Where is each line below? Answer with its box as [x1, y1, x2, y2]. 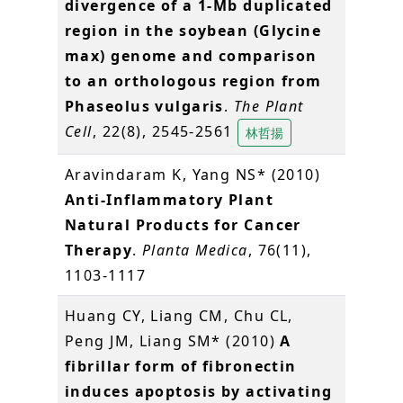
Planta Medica [141, 239, 248, 260]
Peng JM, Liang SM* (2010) [65, 330, 281, 351]
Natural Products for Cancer [65, 214, 301, 235]
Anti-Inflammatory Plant [65, 189, 274, 210]
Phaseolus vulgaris [65, 95, 224, 116]
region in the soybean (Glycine [65, 20, 322, 40]
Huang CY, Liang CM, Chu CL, [65, 305, 293, 326]
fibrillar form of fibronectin [65, 355, 297, 376]
